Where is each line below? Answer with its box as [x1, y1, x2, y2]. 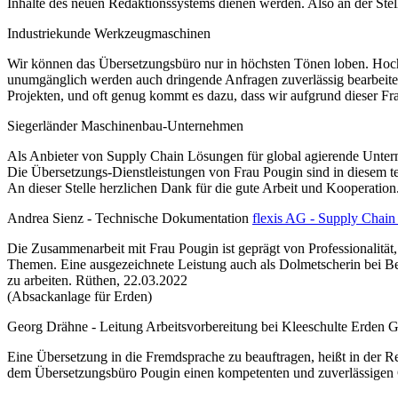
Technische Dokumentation [95, 211, 249, 227]
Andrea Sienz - [7, 211, 95, 227]
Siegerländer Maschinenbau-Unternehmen [7, 118, 243, 134]
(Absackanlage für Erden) [7, 289, 152, 305]
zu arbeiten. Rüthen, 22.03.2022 [7, 273, 187, 289]
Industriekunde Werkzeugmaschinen [7, 26, 211, 42]
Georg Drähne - [7, 319, 99, 335]
